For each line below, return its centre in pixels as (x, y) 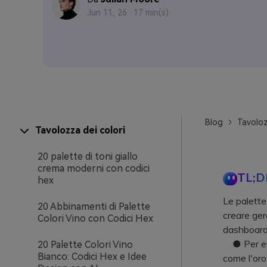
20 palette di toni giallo (88, 156)
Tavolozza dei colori (80, 130)
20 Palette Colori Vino (85, 245)
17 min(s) (151, 13)
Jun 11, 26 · (111, 13)
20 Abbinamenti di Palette (94, 207)
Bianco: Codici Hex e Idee (92, 257)
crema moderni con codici (94, 168)
